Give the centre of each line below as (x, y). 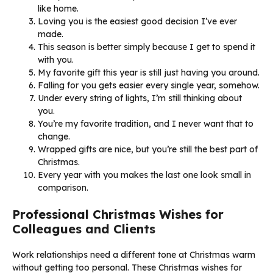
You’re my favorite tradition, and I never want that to (146, 123)
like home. (58, 8)
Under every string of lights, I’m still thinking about (140, 98)
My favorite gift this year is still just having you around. (149, 72)
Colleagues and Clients (84, 229)
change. (54, 136)
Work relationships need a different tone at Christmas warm (134, 254)
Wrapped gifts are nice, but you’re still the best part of (148, 149)
